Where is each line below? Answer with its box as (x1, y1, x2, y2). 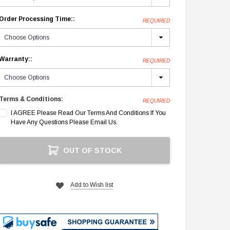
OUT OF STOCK (63, 146, 122, 155)
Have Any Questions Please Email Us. (11, 119, 118, 126)
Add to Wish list (70, 181, 113, 189)
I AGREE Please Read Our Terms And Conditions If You (11, 109, 166, 117)
